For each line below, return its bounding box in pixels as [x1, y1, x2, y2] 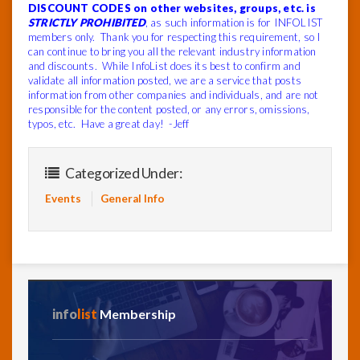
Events [45, 192, 81, 206]
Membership [100, 306, 176, 322]
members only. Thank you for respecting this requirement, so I [28, 31, 321, 44]
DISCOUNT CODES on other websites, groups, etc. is [28, 2, 316, 15]
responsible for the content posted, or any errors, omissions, [28, 103, 310, 117]
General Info [100, 192, 165, 206]
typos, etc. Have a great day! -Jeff [28, 117, 190, 131]
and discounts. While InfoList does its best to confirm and [28, 59, 301, 73]
